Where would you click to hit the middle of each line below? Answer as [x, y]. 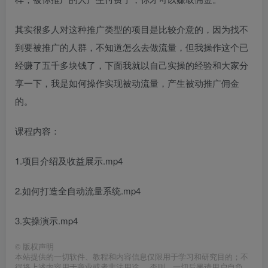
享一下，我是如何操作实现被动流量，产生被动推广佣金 [127, 83]
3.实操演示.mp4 [46, 220]
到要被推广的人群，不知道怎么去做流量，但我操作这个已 [132, 47]
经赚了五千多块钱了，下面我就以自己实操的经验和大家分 [132, 65]
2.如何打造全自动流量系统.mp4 [78, 190]
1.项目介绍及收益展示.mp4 [69, 160]
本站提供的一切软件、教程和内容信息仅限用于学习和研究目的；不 [132, 256]
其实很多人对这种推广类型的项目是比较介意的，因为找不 [132, 29]
